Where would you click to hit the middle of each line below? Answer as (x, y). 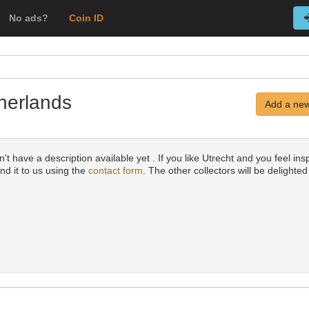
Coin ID (86, 18)
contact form (116, 170)
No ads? (29, 18)
